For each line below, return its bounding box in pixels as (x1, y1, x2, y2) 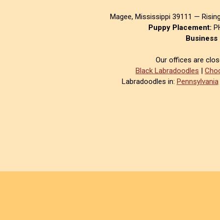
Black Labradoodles (136, 66, 199, 75)
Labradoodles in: (121, 77, 177, 86)
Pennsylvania (176, 77, 219, 86)
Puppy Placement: (148, 23, 212, 32)
